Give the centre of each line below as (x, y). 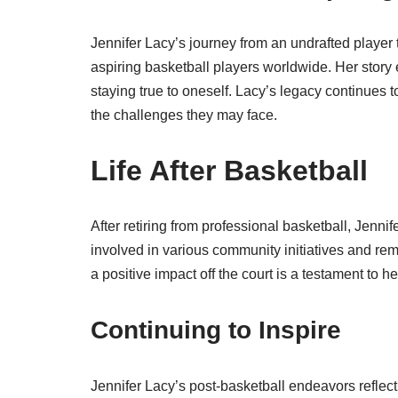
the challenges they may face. (184, 115)
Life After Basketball (229, 170)
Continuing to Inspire (216, 330)
